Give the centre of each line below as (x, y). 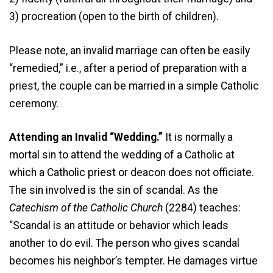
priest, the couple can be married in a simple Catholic (134, 86)
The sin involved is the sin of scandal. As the (114, 190)
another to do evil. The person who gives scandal (124, 243)
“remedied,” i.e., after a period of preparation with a (128, 68)
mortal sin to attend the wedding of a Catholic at (122, 155)
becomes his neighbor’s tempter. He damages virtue (133, 261)
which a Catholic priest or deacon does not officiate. (132, 173)
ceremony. (34, 103)
